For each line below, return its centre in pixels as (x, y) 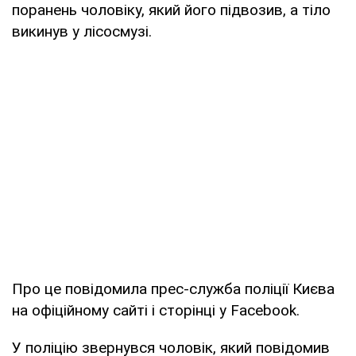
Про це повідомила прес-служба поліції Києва (173, 288)
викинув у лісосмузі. (82, 31)
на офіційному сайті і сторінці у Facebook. (156, 310)
